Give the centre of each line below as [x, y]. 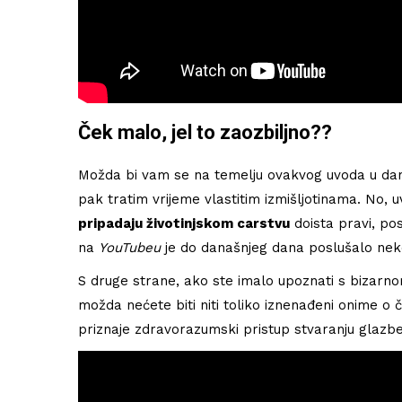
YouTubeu [130, 247]
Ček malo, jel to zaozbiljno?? [205, 132]
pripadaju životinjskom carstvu [184, 223]
